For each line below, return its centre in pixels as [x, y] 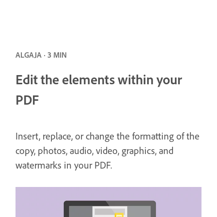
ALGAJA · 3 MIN [41, 55]
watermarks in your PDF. [64, 165]
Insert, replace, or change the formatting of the [108, 136]
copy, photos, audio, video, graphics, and [94, 150]
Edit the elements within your [99, 79]
